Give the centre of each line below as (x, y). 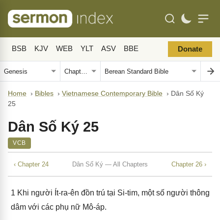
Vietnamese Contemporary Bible (112, 94)
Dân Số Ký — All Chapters (110, 164)
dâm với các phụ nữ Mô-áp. (59, 207)
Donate (190, 49)
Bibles (44, 94)
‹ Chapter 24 (31, 164)
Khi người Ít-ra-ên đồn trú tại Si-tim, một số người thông (112, 193)
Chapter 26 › (189, 164)
